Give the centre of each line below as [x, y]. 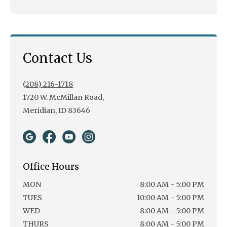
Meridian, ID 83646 [56, 111]
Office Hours [51, 167]
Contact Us [58, 58]
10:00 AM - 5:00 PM [171, 198]
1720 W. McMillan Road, [63, 98]
